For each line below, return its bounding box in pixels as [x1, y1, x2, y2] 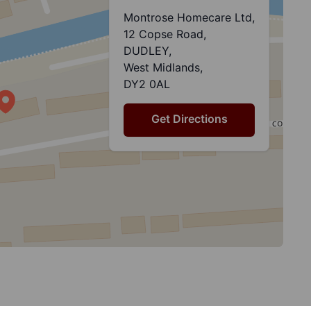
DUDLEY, [124, 44, 171, 58]
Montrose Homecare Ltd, [124, 10, 255, 24]
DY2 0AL [124, 77, 170, 91]
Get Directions [151, 112, 228, 126]
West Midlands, [124, 60, 203, 74]
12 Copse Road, [124, 27, 206, 41]
